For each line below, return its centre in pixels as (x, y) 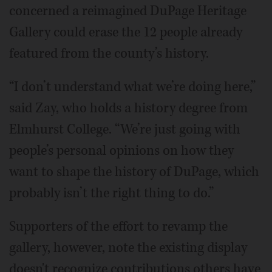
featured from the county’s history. (109, 54)
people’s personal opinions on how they (121, 151)
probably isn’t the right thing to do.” (111, 193)
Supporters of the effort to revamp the (118, 227)
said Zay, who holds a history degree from (128, 108)
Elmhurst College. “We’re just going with (125, 130)
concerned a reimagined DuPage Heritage (128, 11)
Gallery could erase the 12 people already (126, 32)
